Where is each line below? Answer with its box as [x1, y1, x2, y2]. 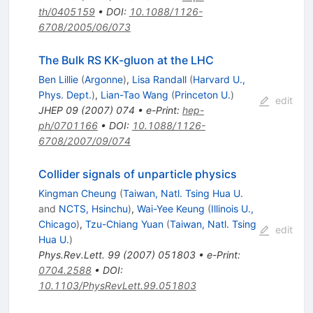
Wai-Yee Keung [136, 203, 205, 215]
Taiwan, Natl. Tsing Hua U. [122, 187, 243, 200]
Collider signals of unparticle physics [38, 167, 237, 182]
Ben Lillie [38, 73, 78, 86]
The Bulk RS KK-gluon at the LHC [38, 53, 214, 68]
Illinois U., [210, 203, 254, 215]
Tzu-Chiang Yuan [85, 218, 163, 231]
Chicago [38, 218, 76, 231]
